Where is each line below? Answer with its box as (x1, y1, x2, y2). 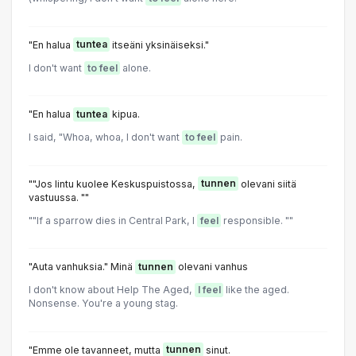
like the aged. (223, 284, 289, 296)
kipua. (110, 108, 140, 121)
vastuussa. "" (29, 191, 89, 203)
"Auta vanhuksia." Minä (29, 261, 135, 273)
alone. (120, 61, 151, 74)
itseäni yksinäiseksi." (110, 38, 209, 51)
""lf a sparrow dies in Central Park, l (29, 214, 197, 226)
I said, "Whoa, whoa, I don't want (29, 131, 182, 144)
